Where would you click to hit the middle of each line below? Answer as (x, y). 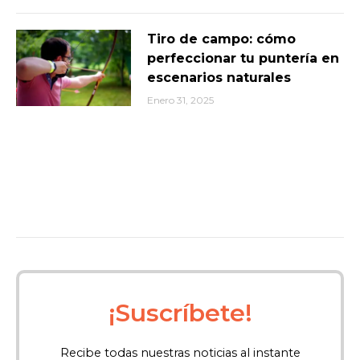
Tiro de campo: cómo (221, 39)
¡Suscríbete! (180, 313)
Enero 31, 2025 (180, 100)
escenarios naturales (219, 77)
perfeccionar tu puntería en (243, 58)
